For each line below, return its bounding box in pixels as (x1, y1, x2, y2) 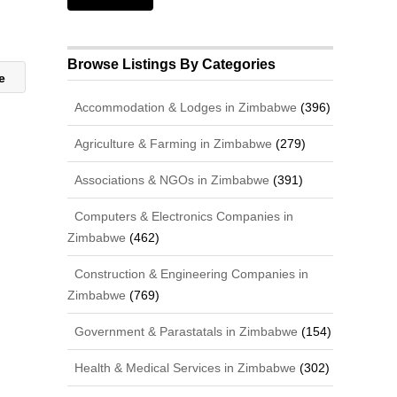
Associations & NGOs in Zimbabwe (71, 173, 270, 187)
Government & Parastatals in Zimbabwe (71, 324, 299, 339)
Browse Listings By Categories (67, 57, 276, 72)
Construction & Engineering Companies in (71, 267, 309, 281)
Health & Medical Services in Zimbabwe (71, 361, 297, 375)
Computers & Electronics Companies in (71, 209, 294, 223)
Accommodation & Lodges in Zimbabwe (71, 100, 298, 114)
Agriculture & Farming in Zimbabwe (71, 136, 273, 151)
